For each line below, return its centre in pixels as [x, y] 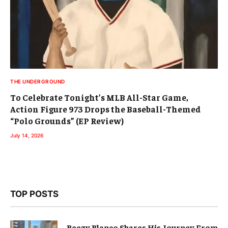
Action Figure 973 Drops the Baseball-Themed [106, 109]
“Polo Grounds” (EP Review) [67, 121]
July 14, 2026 [27, 136]
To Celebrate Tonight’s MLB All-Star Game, [99, 97]
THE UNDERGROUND [38, 82]
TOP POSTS [34, 194]
